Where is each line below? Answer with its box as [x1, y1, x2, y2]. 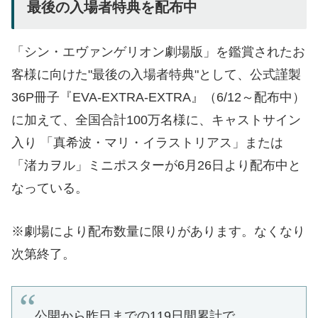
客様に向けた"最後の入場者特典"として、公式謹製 [11, 67, 301, 82]
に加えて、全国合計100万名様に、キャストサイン [11, 113, 301, 128]
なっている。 [11, 181, 88, 196]
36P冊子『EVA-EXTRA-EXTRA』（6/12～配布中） [11, 90, 305, 105]
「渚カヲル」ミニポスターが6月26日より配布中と [11, 158, 301, 173]
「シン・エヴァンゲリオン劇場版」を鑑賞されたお [11, 45, 305, 60]
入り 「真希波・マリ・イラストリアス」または [11, 136, 283, 150]
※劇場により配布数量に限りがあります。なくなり [11, 224, 305, 238]
